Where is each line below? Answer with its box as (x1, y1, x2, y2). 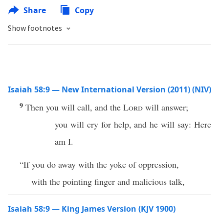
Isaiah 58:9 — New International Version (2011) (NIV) (8, 84, 211, 95)
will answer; (143, 101, 188, 113)
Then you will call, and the (25, 101, 123, 113)
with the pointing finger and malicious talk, (31, 175, 185, 187)
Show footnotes (8, 23, 64, 33)
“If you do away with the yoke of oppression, (20, 158, 179, 170)
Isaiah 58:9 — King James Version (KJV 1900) (8, 203, 175, 214)
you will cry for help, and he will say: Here (55, 118, 211, 130)
